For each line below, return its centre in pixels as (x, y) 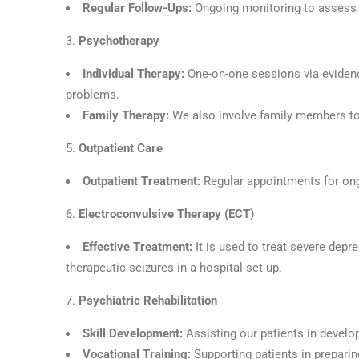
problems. (93, 95)
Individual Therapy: (135, 74)
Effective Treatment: (139, 247)
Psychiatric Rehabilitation (148, 301)
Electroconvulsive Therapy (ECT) (166, 214)
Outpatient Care (121, 148)
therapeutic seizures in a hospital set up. (174, 268)
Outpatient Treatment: (143, 181)
